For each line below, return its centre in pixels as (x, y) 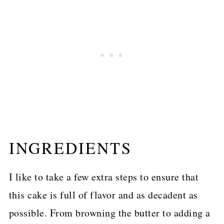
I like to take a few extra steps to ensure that (104, 177)
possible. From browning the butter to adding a (109, 213)
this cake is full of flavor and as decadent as (103, 195)
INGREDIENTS (70, 148)
